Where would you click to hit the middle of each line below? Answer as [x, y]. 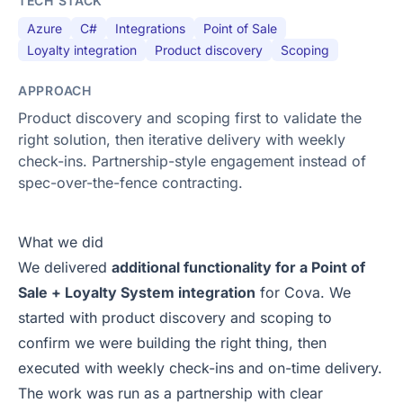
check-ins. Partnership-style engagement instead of [192, 161]
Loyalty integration [82, 50]
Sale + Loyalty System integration [137, 293]
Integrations [150, 29]
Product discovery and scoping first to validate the [190, 118]
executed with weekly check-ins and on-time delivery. [200, 368]
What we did [61, 242]
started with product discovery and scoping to [175, 318]
